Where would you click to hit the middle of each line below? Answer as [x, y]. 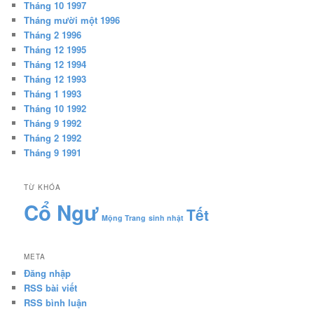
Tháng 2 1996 [53, 34]
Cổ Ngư [62, 213]
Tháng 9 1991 [53, 152]
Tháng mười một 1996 [72, 20]
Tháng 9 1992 [53, 123]
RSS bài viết [51, 288]
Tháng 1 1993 [53, 93]
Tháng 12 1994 [55, 64]
